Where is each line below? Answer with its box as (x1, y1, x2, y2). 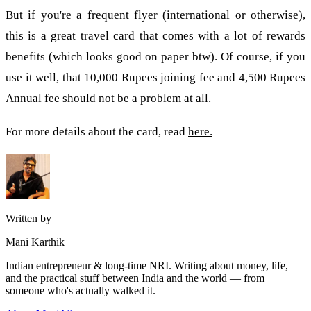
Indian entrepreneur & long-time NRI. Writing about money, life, (6, 259, 288, 271)
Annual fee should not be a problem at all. (6, 92, 211, 106)
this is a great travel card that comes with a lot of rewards (6, 29, 305, 43)
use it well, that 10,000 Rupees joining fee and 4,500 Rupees (6, 71, 305, 85)
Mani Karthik (6, 235, 65, 248)
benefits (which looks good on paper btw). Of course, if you (6, 50, 305, 64)
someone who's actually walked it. (6, 284, 155, 296)
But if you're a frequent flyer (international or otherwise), (6, 8, 305, 22)
